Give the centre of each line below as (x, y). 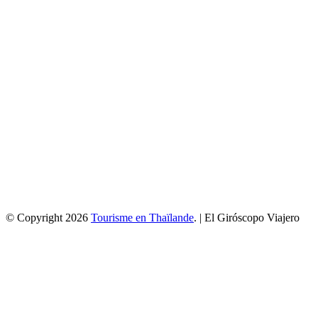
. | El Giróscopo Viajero (247, 218)
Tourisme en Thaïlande (142, 218)
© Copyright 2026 (48, 218)
